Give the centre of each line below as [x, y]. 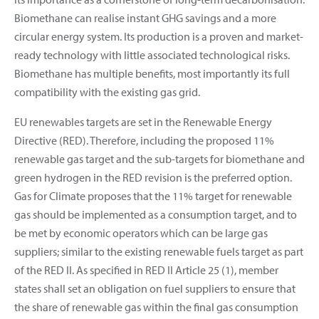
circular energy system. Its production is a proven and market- [159, 36]
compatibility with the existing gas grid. [107, 91]
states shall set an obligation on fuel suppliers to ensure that [155, 288]
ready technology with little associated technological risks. [152, 54]
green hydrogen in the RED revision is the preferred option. [153, 177]
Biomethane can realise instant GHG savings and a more [145, 17]
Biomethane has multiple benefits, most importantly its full [152, 73]
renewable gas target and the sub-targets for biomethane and [159, 158]
